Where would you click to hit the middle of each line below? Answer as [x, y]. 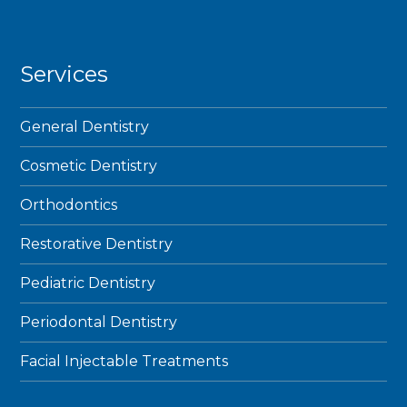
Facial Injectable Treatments [124, 361]
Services [65, 74]
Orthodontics [69, 205]
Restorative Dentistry [97, 244]
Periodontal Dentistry [99, 322]
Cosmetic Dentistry [89, 166]
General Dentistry [85, 127]
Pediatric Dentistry [88, 283]
